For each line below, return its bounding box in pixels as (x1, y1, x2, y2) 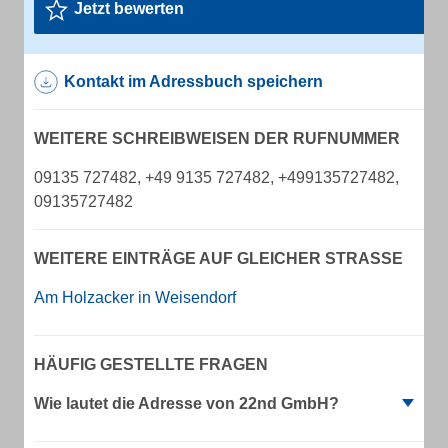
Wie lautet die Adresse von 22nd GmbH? (34, 395, 339, 412)
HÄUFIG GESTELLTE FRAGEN (34, 356, 268, 373)
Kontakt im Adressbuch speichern (64, 73, 323, 90)
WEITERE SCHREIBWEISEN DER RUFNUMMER (34, 130, 400, 147)
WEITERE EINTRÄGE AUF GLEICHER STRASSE (34, 250, 392, 267)
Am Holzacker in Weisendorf (34, 289, 236, 306)
